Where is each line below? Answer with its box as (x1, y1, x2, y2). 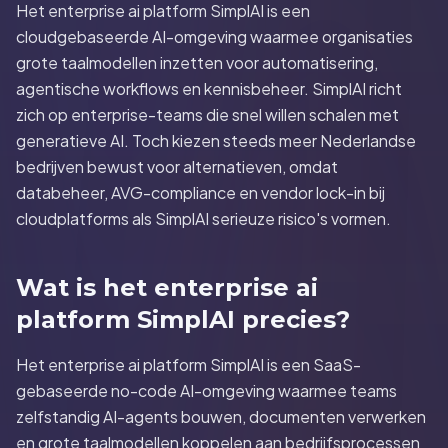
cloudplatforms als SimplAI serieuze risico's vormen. (16, 208, 391, 229)
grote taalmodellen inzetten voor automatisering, (16, 52, 378, 73)
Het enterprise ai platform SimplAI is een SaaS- (16, 354, 361, 375)
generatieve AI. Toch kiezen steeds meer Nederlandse (16, 130, 416, 151)
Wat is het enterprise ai (16, 273, 318, 302)
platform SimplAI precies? (16, 305, 350, 334)
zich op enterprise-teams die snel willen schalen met (16, 104, 399, 125)
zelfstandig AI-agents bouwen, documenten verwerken (16, 406, 426, 427)
